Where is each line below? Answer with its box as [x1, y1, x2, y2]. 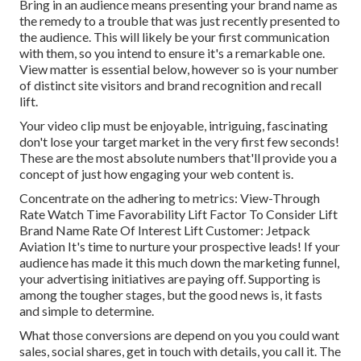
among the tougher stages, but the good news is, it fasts [19, 287, 322, 303]
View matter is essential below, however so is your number [19, 61, 338, 77]
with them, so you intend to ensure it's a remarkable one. [19, 45, 325, 61]
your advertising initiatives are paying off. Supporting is [19, 271, 321, 287]
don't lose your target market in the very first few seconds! [19, 134, 339, 150]
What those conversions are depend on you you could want [19, 327, 339, 343]
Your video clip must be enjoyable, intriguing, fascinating [19, 118, 328, 134]
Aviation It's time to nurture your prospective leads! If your [19, 239, 340, 255]
